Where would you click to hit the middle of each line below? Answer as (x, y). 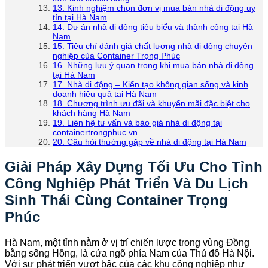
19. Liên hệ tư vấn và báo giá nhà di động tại (137, 122)
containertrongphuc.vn (95, 132)
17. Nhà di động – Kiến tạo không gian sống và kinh (150, 84)
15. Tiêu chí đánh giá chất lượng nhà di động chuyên (153, 46)
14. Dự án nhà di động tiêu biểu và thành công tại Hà (153, 27)
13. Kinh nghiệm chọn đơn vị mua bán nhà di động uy (154, 7)
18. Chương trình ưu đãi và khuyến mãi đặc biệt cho (151, 103)
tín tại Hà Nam (80, 17)
